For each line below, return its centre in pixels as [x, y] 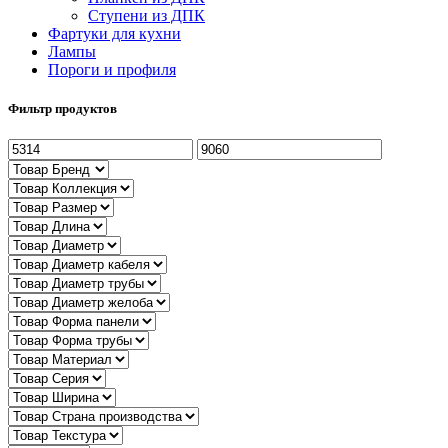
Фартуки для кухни [114, 33]
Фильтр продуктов [62, 108]
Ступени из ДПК [146, 15]
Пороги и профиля [112, 69]
